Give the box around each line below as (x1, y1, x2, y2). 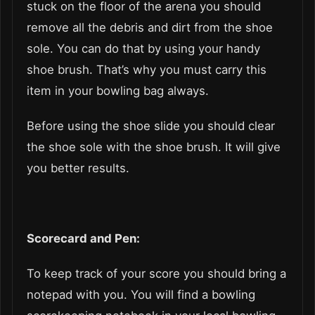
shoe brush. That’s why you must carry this (27, 62, 266, 77)
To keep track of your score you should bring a (27, 266, 286, 281)
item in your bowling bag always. (27, 83, 209, 98)
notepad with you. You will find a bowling (27, 287, 255, 302)
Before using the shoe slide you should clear (27, 118, 275, 133)
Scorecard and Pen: (27, 231, 140, 245)
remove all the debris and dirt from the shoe (27, 20, 273, 34)
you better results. (27, 160, 133, 175)
